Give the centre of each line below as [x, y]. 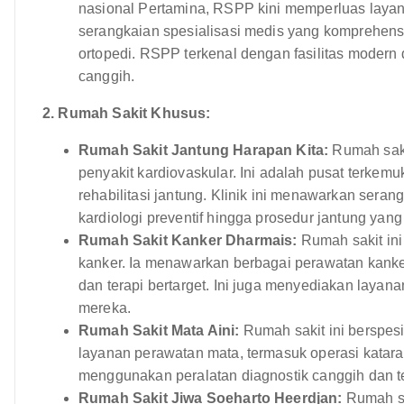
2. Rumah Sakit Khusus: [127, 113]
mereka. [105, 308]
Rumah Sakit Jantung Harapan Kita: [204, 150]
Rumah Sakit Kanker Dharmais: [188, 240]
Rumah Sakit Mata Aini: [159, 330]
